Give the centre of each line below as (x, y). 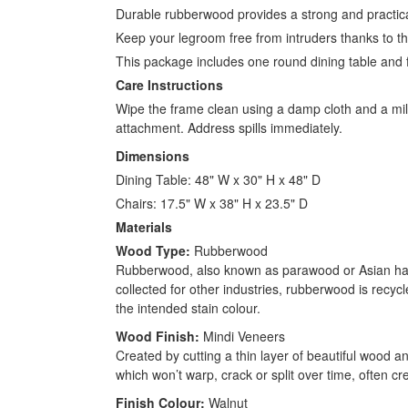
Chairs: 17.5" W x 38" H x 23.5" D (212, 204)
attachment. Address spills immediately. (229, 128)
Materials (144, 227)
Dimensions (153, 156)
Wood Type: (153, 251)
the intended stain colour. (188, 308)
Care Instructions (169, 85)
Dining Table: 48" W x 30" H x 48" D (218, 180)
